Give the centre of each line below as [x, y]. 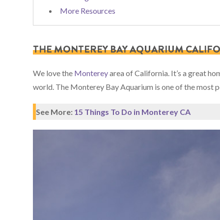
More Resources [88, 11]
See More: [55, 111]
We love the [54, 73]
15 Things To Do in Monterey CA [133, 111]
